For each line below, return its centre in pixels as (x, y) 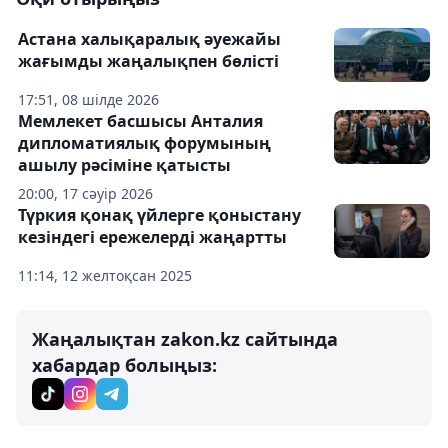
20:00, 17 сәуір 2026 (85, 193)
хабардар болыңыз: (124, 365)
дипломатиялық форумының (144, 143)
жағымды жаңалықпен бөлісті (148, 61)
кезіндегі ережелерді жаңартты (152, 237)
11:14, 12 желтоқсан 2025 (105, 275)
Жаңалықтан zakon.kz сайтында (185, 339)
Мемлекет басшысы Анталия (140, 121)
